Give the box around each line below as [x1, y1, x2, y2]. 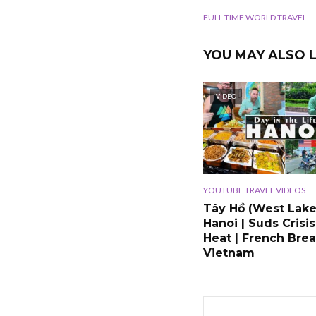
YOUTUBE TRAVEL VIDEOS [203, 185, 305, 196]
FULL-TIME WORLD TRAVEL [203, 12, 307, 23]
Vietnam [203, 246, 255, 260]
